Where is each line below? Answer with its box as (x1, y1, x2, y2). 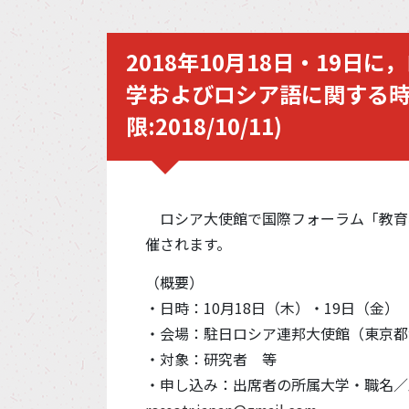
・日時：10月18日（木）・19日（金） (145, 297, 399, 319)
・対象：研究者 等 (145, 348, 277, 370)
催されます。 (145, 233, 231, 255)
